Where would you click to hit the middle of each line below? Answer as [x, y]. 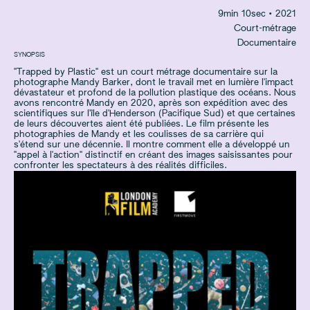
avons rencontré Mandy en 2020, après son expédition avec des [151, 103]
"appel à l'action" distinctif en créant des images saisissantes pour [153, 155]
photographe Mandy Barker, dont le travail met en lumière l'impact [154, 82]
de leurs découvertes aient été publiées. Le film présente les [142, 124]
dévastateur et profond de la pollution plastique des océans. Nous [155, 93]
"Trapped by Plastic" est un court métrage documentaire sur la [146, 72]
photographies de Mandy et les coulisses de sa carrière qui [139, 134]
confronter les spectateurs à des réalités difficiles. [120, 165]
